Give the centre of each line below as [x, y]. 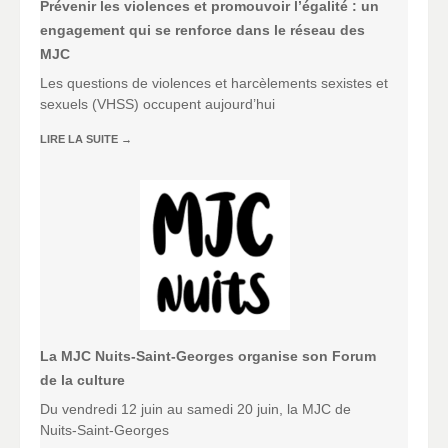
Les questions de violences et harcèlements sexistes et [214, 82]
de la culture [82, 380]
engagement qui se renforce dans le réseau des [202, 29]
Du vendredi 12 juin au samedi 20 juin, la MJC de [195, 409]
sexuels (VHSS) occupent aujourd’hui [157, 103]
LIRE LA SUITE [80, 138]
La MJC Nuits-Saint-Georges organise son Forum [208, 356]
